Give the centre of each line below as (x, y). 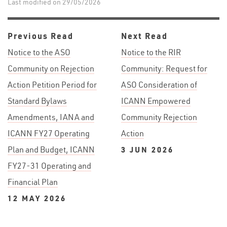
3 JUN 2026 (147, 150)
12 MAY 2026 (37, 198)
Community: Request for (164, 69)
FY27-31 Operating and (49, 166)
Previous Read (41, 36)
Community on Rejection (51, 69)
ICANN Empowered (156, 101)
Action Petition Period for (52, 85)
